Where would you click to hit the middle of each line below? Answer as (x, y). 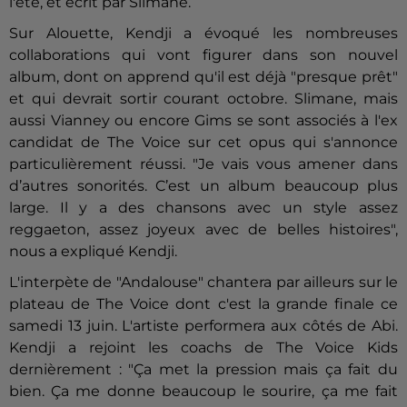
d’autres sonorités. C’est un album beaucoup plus (203, 185)
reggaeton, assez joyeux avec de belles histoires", (203, 229)
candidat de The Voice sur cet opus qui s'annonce (203, 142)
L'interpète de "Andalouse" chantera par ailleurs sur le (203, 282)
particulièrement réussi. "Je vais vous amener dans (203, 164)
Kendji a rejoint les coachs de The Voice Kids (203, 347)
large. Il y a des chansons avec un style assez (203, 207)
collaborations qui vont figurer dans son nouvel (203, 55)
